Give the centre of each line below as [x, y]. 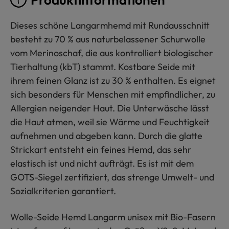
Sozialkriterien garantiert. [63, 191]
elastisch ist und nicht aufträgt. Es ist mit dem [102, 163]
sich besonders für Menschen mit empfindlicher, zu [113, 94]
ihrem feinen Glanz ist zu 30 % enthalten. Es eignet [113, 80]
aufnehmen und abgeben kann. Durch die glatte [106, 135]
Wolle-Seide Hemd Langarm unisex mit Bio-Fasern [113, 217]
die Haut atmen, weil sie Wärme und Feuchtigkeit [110, 122]
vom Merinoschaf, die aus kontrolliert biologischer [112, 53]
